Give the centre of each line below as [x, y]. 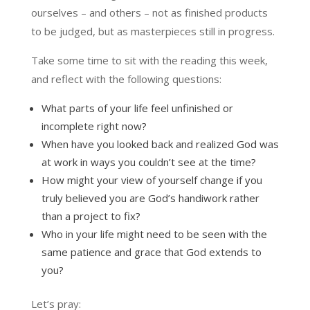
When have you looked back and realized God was [160, 144]
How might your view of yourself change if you [152, 180]
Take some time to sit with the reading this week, [149, 60]
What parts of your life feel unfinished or [137, 108]
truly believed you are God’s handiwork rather [150, 198]
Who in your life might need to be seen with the [154, 234]
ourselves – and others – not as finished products [149, 12]
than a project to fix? [91, 216]
